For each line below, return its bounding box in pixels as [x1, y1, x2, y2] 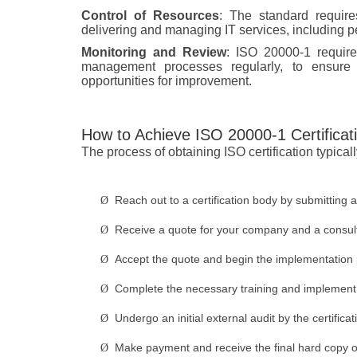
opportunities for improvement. [81, 74, 252, 88]
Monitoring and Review [81, 45, 226, 60]
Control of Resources [81, 9, 219, 23]
